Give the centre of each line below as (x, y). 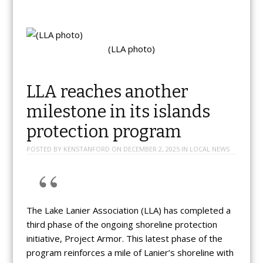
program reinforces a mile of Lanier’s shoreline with (130, 253)
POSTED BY (45, 149)
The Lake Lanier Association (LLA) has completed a (128, 210)
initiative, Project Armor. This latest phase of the (124, 239)
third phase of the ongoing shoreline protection (122, 225)
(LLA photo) (131, 49)
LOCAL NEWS (209, 149)
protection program (104, 132)
